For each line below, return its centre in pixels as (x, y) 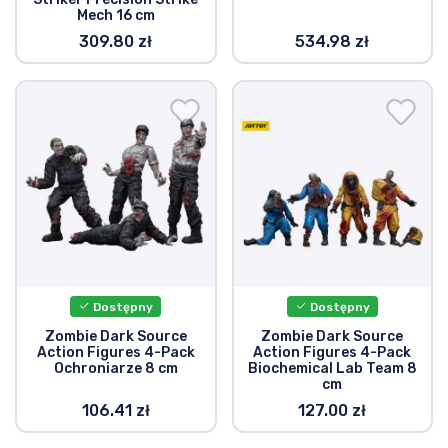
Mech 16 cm (115, 15)
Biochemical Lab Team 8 (332, 368)
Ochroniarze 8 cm (115, 368)
